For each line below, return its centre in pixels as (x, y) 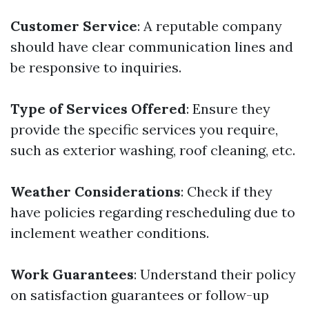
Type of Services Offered (98, 109)
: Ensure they (228, 109)
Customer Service (74, 26)
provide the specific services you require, (144, 129)
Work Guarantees (72, 274)
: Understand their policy (215, 274)
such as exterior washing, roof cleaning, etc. (153, 150)
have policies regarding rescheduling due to (153, 212)
